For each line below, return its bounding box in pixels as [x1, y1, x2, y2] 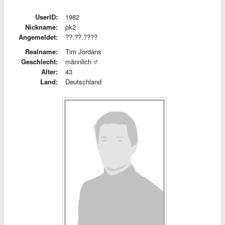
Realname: [25, 47, 58, 56]
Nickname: [25, 22, 58, 32]
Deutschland [65, 77, 101, 86]
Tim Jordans [65, 47, 101, 56]
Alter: [41, 67, 58, 76]
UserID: [35, 12, 58, 22]
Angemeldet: [19, 32, 58, 42]
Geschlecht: [21, 57, 58, 66]
